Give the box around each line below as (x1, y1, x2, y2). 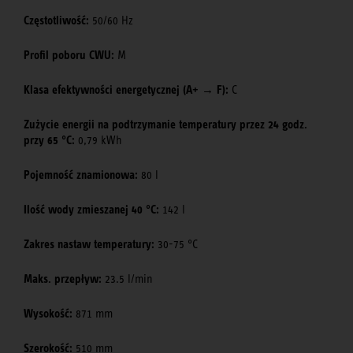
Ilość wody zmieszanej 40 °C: (24, 203, 159, 217)
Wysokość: (24, 307, 72, 321)
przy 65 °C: (24, 133, 75, 148)
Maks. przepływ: (24, 272, 102, 287)
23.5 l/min (102, 273, 153, 286)
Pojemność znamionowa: (24, 168, 138, 183)
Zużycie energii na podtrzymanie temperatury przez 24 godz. (24, 117, 307, 132)
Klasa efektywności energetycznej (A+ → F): (24, 83, 229, 98)
